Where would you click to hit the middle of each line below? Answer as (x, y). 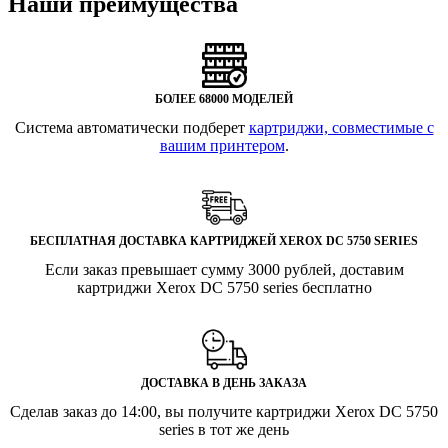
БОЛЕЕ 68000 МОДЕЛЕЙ (224, 99)
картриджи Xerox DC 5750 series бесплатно (224, 288)
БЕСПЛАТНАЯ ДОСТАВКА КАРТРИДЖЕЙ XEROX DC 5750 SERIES (224, 241)
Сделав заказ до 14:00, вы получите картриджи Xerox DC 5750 (224, 412)
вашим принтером (222, 146)
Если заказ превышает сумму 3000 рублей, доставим (224, 270)
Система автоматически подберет (131, 128)
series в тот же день (224, 430)
